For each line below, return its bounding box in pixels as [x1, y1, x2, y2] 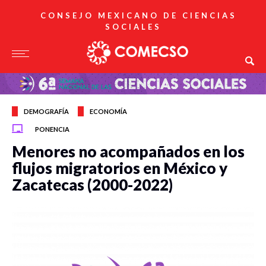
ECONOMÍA [90, 107, 127, 115]
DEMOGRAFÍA [24, 107, 69, 115]
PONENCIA [35, 125, 69, 133]
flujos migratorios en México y [12, 159, 227, 178]
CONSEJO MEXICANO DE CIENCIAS [40, 11, 237, 20]
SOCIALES [104, 22, 161, 31]
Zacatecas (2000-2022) [12, 175, 173, 194]
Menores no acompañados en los [12, 142, 245, 161]
